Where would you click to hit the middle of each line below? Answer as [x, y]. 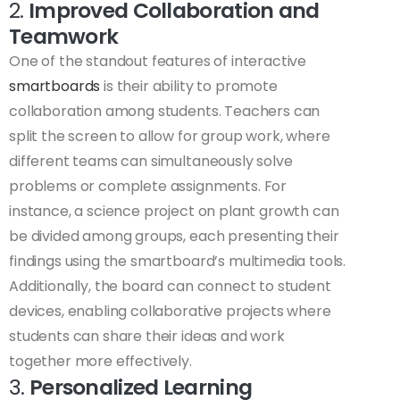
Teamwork [64, 37]
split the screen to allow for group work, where [170, 137]
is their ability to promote [189, 87]
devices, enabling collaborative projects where [170, 312]
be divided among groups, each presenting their [174, 237]
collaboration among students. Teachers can [165, 112]
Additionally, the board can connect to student [170, 287]
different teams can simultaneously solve [151, 162]
